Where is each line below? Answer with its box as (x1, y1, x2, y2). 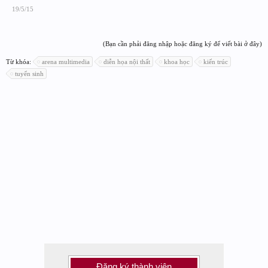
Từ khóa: (6, 57, 33, 65)
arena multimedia (42, 57, 90, 65)
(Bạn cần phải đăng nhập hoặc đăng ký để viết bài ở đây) (103, 39, 262, 47)
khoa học (164, 57, 190, 65)
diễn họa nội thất (103, 57, 150, 65)
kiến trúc (203, 57, 228, 65)
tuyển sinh (15, 69, 44, 77)
